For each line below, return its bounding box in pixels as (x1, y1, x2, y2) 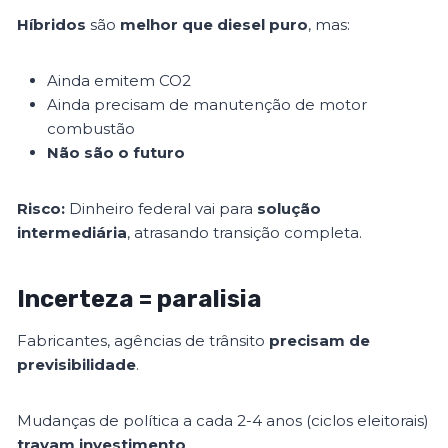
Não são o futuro (47, 143, 186, 163)
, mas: (308, 15, 351, 35)
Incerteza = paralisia (17, 285, 263, 314)
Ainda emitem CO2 (47, 71, 192, 91)
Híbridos (17, 15, 87, 35)
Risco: (17, 199, 66, 219)
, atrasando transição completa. (127, 223, 363, 243)
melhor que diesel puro (120, 15, 309, 35)
